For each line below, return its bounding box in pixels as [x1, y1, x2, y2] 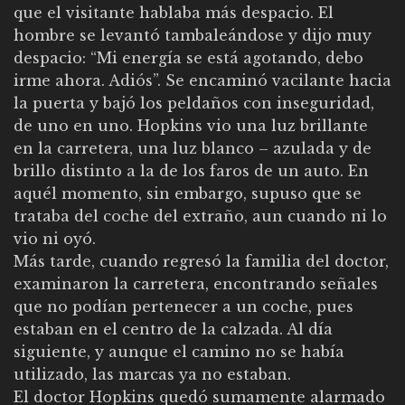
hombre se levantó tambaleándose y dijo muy [14, 25, 372, 44]
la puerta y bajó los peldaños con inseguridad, [14, 93, 374, 112]
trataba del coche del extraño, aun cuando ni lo [14, 206, 387, 225]
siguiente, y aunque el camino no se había [14, 342, 344, 361]
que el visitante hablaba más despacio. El [14, 3, 334, 22]
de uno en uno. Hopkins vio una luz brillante [14, 116, 368, 135]
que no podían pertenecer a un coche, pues [14, 297, 353, 316]
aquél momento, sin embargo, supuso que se [14, 184, 362, 202]
